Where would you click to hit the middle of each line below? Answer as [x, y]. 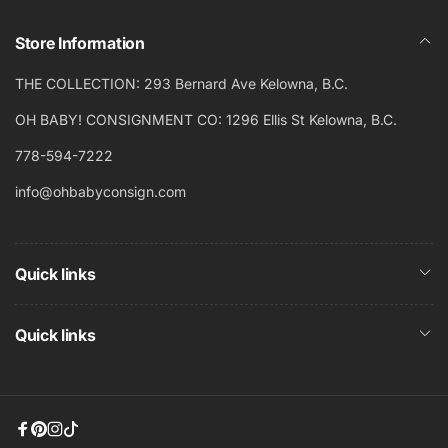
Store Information [80, 43]
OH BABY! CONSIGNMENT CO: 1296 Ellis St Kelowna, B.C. [206, 119]
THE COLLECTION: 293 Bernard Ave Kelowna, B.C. [181, 83]
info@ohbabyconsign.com [100, 191]
